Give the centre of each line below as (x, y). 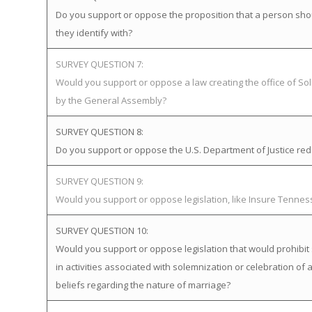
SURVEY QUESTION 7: (100, 64)
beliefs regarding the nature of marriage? (143, 285)
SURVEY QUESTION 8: (100, 132)
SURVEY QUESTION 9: (100, 181)
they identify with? (94, 33)
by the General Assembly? (111, 100)
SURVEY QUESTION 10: (102, 231)
